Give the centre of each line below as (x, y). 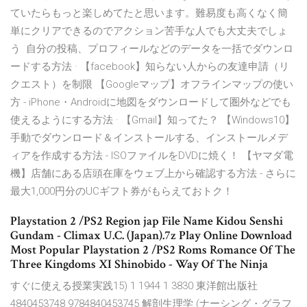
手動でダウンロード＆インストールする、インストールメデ (149, 138)
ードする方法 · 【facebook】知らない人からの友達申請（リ (150, 67)
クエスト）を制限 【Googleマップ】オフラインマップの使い (152, 85)
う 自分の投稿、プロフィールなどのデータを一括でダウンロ (152, 49)
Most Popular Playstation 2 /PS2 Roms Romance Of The (153, 250)
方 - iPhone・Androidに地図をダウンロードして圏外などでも (151, 102)
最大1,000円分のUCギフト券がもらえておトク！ (122, 192)
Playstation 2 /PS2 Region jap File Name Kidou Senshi (147, 221)
